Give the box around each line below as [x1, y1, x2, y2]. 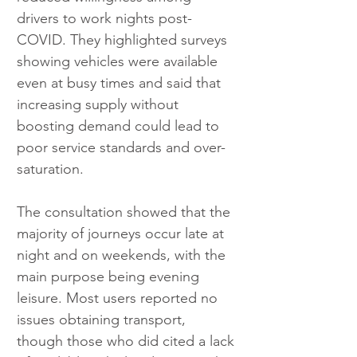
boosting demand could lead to [17, 117, 223, 135]
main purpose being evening [17, 268, 203, 286]
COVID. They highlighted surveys [17, 31, 231, 49]
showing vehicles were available [17, 53, 222, 71]
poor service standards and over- [17, 139, 226, 157]
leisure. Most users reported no [17, 289, 222, 308]
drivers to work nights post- [17, 10, 192, 28]
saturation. [17, 160, 84, 178]
